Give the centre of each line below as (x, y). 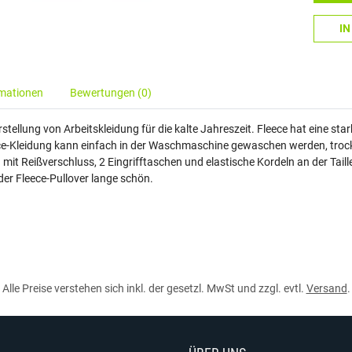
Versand (326, 288)
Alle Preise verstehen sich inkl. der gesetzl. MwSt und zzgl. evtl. (154, 288)
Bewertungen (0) (111, 93)
